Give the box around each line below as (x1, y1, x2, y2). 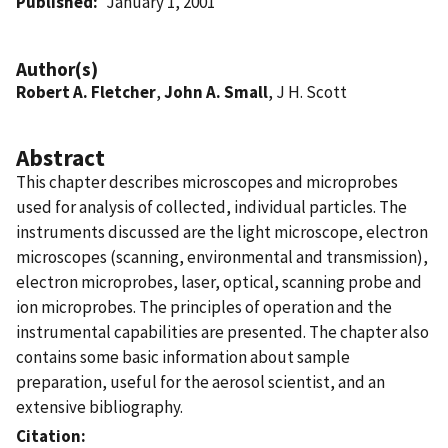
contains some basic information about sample (16, 345, 350, 368)
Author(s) (16, 56, 98, 81)
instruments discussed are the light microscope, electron (16, 220, 428, 243)
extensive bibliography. (16, 395, 183, 418)
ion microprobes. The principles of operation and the (16, 295, 392, 318)
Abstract (16, 142, 105, 172)
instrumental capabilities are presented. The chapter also (16, 320, 429, 343)
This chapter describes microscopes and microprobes (16, 170, 398, 193)
